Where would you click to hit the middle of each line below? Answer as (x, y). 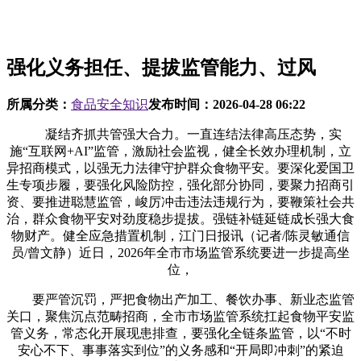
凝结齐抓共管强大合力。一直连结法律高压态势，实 (180, 134)
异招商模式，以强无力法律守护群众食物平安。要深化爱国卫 (180, 168)
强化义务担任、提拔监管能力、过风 (161, 67)
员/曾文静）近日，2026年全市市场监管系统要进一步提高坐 (180, 252)
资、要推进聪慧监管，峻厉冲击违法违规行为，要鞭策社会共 (180, 201)
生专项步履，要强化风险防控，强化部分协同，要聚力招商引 (180, 185)
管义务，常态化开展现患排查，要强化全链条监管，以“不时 (180, 333)
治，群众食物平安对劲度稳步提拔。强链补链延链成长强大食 (180, 218)
